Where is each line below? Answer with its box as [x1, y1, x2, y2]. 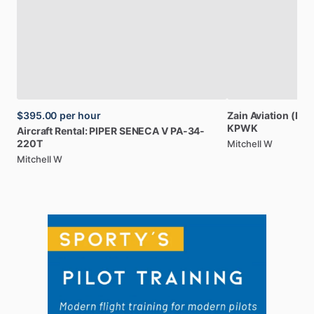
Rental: [55, 125, 88, 137]
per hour [60, 109, 101, 122]
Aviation [250, 109, 289, 122]
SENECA [118, 125, 160, 137]
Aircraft [17, 125, 53, 137]
